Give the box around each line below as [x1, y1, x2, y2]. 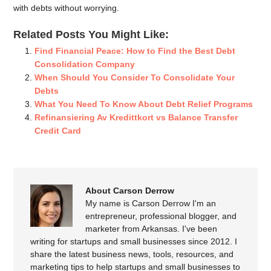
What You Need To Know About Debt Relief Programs [34, 99, 253, 109]
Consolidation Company [34, 59, 135, 69]
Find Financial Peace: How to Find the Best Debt [34, 45, 236, 56]
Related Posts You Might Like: [13, 28, 169, 41]
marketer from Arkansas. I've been [85, 224, 218, 234]
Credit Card [34, 125, 82, 135]
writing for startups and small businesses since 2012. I [30, 237, 238, 247]
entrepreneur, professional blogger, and [85, 211, 237, 221]
